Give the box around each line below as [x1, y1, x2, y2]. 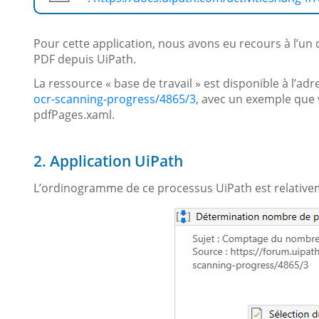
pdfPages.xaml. [33, 106, 115, 122]
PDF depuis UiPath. [33, 51, 136, 67]
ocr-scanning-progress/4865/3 [33, 90, 196, 107]
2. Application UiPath [33, 150, 183, 171]
